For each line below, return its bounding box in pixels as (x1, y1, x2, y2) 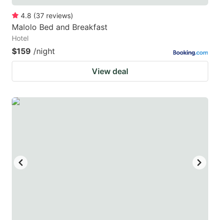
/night (33, 46, 55, 56)
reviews (46, 11, 71, 20)
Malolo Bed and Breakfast (12, 22, 108, 32)
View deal (92, 66, 128, 76)
